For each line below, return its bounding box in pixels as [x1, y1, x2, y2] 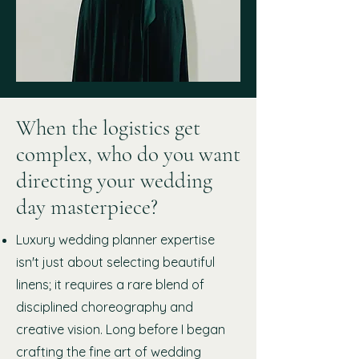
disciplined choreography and [16, 299, 193, 315]
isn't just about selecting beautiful [16, 254, 215, 270]
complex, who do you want [16, 141, 240, 167]
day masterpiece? [16, 194, 158, 220]
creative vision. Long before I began [16, 321, 225, 337]
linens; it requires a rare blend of [16, 276, 204, 292]
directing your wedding [16, 167, 212, 194]
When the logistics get [16, 115, 200, 141]
